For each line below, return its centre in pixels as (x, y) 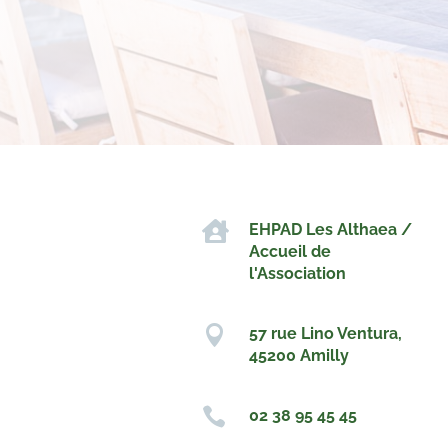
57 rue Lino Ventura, (325, 333)
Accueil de (289, 252)
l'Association (297, 274)
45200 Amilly (298, 355)
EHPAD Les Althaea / (330, 230)
